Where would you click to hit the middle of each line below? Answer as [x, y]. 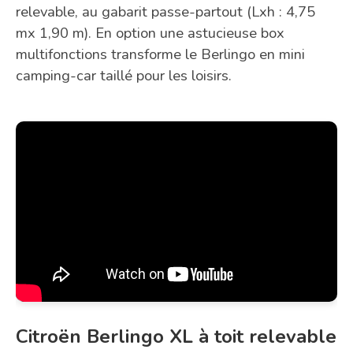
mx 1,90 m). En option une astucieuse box [150, 32]
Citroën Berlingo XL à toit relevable [176, 337]
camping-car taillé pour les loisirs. [124, 75]
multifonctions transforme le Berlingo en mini [160, 54]
